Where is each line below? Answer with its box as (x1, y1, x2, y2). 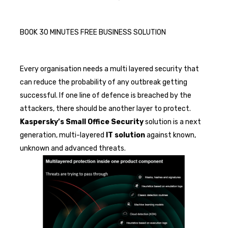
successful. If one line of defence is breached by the (20, 91, 191, 100)
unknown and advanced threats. (20, 144, 126, 153)
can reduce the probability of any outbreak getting (20, 77, 187, 87)
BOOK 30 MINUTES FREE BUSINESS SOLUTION (20, 27, 166, 37)
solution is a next (144, 117, 201, 126)
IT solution (106, 130, 145, 139)
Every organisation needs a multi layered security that (20, 64, 199, 73)
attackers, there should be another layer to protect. (20, 104, 191, 113)
